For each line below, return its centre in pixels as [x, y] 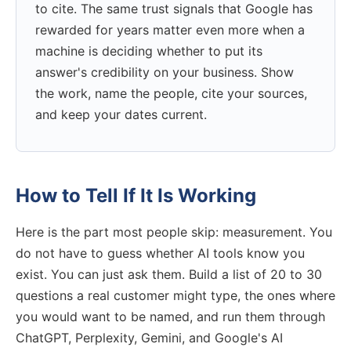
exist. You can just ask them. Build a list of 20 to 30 [169, 274]
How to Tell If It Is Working [136, 195]
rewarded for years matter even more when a [170, 30]
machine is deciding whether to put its [149, 51]
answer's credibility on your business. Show [165, 72]
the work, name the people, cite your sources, [171, 94]
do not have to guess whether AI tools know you [160, 253]
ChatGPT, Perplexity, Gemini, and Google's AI [149, 337]
